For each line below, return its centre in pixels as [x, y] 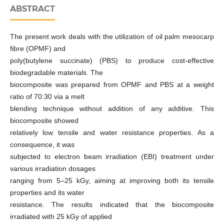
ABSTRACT [32, 9]
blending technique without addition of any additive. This [112, 109]
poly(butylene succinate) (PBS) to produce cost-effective [112, 61]
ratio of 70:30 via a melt [47, 97]
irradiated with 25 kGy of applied [61, 217]
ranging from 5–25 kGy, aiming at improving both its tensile [112, 181]
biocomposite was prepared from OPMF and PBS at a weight [112, 85]
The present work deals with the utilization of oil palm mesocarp [112, 37]
